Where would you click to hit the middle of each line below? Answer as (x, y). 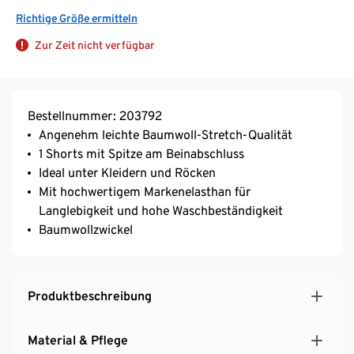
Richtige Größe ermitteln (77, 18)
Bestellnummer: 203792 (95, 115)
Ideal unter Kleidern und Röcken (127, 172)
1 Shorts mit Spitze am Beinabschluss (141, 153)
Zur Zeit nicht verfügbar (95, 45)
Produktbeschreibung (90, 296)
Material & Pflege (78, 340)
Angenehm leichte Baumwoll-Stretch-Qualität (166, 134)
